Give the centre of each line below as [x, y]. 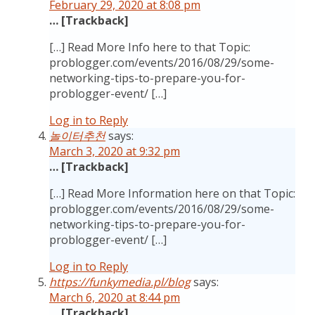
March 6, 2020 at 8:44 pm [115, 297]
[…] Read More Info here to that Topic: [150, 47]
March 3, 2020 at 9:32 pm [115, 151]
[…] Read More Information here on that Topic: [172, 193]
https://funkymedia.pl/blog [120, 282]
